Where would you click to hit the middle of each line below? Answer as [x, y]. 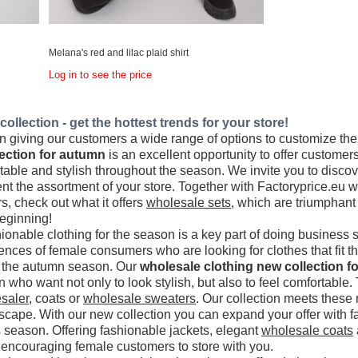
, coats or [56, 298]
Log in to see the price [101, 75]
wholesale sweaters [140, 298]
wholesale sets [189, 202]
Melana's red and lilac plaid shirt [119, 52]
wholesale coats [308, 330]
